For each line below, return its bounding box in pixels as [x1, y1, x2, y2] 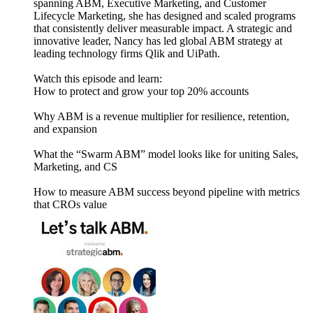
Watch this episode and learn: [34, 73, 162, 85]
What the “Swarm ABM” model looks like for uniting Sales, [34, 148, 298, 161]
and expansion [34, 123, 97, 136]
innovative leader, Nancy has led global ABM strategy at [34, 35, 282, 48]
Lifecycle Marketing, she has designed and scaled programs [34, 10, 296, 22]
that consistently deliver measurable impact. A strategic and [34, 22, 292, 35]
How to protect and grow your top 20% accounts [34, 85, 249, 98]
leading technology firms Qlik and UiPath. [34, 48, 223, 60]
